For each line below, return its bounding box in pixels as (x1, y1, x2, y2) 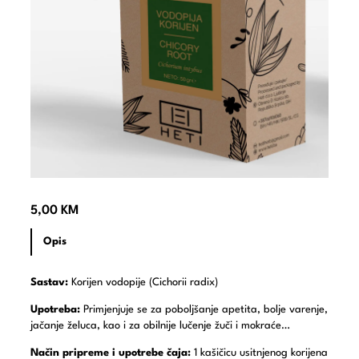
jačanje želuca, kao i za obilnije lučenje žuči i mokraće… (30, 320, 290, 331)
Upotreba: (30, 304, 80, 315)
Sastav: (30, 276, 68, 288)
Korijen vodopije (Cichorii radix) (68, 276, 218, 288)
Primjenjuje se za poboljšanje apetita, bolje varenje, (80, 304, 328, 315)
